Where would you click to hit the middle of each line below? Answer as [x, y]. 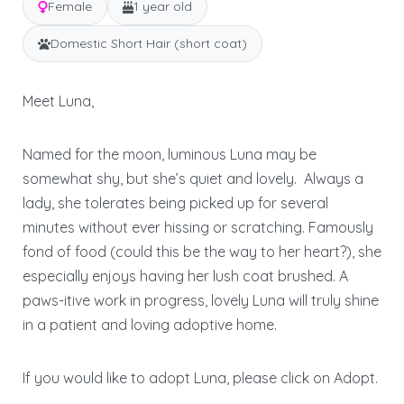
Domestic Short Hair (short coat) [149, 44]
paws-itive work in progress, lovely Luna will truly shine [201, 301]
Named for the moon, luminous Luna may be [170, 155]
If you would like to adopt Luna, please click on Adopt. [200, 378]
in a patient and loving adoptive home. [153, 325]
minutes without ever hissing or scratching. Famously [198, 228]
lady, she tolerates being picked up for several [175, 203]
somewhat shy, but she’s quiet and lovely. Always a [193, 179]
